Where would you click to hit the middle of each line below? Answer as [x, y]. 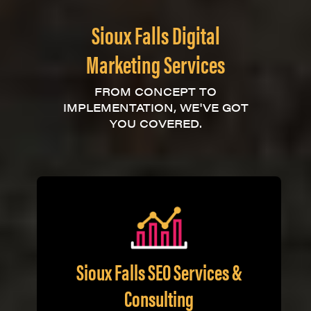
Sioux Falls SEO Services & [159, 271]
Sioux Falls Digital [155, 34]
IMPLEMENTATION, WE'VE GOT [155, 107]
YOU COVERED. [155, 123]
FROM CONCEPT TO [155, 91]
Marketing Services [155, 63]
